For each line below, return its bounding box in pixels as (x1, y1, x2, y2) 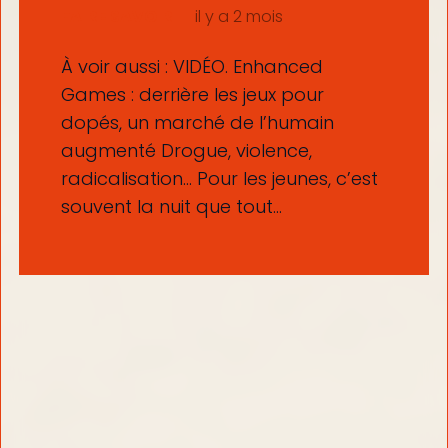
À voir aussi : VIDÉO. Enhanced (60, 53, 323, 79)
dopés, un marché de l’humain (60, 109, 334, 135)
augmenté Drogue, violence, (60, 137, 312, 163)
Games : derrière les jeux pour (60, 81, 324, 107)
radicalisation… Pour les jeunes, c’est (60, 165, 378, 191)
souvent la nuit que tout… (60, 193, 282, 219)
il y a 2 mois (194, 5, 283, 29)
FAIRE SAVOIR (60, 5, 173, 29)
